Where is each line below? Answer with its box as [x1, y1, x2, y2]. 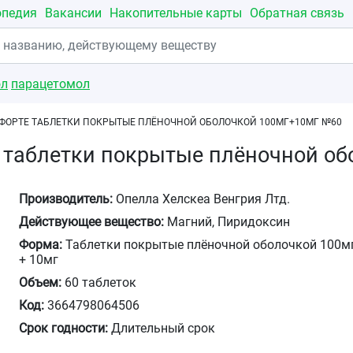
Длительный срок [108, 321, 216, 336]
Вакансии [45, 6, 102, 20]
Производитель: [19, 191, 113, 206]
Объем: [19, 275, 62, 290]
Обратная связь [250, 6, 344, 20]
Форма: [19, 237, 63, 252]
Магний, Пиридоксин [164, 214, 291, 229]
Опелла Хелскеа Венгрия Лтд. [113, 191, 291, 206]
